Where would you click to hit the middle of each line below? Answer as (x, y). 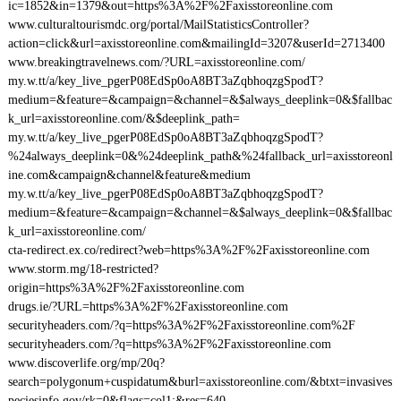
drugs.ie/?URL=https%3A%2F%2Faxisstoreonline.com (148, 307)
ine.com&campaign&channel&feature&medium (129, 175)
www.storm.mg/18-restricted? (83, 269)
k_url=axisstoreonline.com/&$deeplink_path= (124, 119)
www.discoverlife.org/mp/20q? (86, 363)
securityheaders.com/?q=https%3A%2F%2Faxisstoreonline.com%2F (181, 325)
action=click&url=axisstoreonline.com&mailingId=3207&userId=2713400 (196, 43)
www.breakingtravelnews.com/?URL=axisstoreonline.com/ (156, 62)
